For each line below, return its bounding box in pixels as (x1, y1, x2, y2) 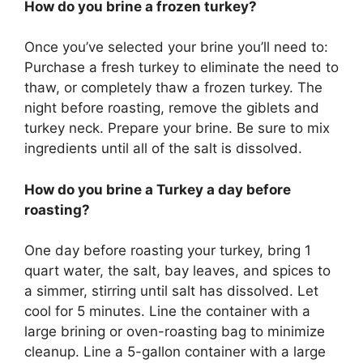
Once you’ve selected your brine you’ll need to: (24, 39, 328, 56)
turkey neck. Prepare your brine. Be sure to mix (24, 120, 330, 137)
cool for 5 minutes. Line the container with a (24, 303, 310, 320)
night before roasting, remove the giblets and (24, 100, 319, 117)
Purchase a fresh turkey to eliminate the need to (24, 59, 339, 76)
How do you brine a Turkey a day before (24, 181, 291, 198)
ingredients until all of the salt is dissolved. (24, 140, 302, 157)
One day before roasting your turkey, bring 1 (24, 242, 311, 259)
